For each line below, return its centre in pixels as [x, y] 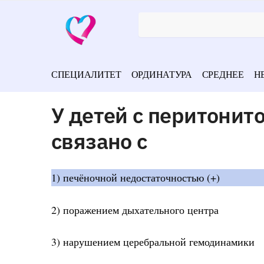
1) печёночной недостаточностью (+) [136, 178]
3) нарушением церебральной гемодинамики [153, 242]
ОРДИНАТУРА [161, 74]
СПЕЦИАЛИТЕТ [86, 74]
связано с [99, 141]
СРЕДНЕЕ [223, 74]
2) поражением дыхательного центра [135, 209]
